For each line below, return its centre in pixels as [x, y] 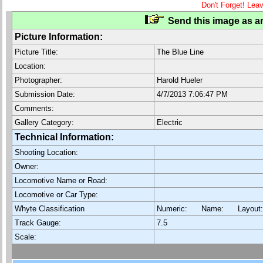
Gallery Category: [44, 122]
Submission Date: [45, 94]
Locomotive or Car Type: [56, 195]
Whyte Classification [50, 209]
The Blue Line [180, 52]
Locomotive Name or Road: [61, 181]
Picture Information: [59, 37]
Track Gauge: [38, 223]
